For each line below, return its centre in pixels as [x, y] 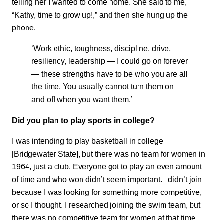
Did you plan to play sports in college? [83, 120]
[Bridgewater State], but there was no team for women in [109, 154]
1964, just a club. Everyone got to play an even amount [107, 167]
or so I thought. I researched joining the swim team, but [106, 205]
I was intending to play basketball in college [87, 141]
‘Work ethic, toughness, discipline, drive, [101, 48]
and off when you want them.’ [82, 99]
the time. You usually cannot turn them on [103, 87]
